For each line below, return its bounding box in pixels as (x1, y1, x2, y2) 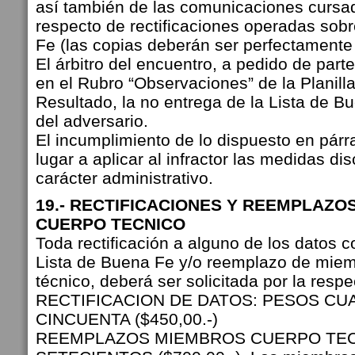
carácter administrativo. (36, 169, 213, 187)
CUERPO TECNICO (36, 215, 185, 233)
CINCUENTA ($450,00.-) (36, 310, 218, 328)
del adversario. (36, 112, 153, 130)
